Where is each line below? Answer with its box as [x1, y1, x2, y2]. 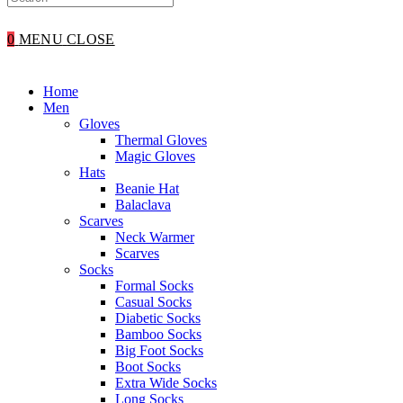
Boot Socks [115, 359, 181, 374]
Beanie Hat [115, 181, 179, 196]
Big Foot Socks [115, 343, 203, 358]
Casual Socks [115, 294, 192, 309]
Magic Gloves [115, 148, 195, 164]
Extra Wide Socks [115, 375, 217, 390]
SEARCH [48, 54, 108, 69]
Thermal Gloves [115, 132, 207, 148]
